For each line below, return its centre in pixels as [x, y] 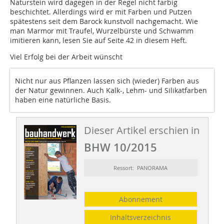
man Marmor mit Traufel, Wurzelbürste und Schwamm [102, 31]
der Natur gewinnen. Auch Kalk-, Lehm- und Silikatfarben [111, 90]
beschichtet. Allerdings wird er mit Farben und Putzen [101, 12]
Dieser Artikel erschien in [141, 130]
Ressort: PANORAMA [141, 168]
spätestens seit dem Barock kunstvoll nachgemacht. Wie [104, 21]
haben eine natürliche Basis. [63, 100]
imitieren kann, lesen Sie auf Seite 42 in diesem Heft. [98, 40]
